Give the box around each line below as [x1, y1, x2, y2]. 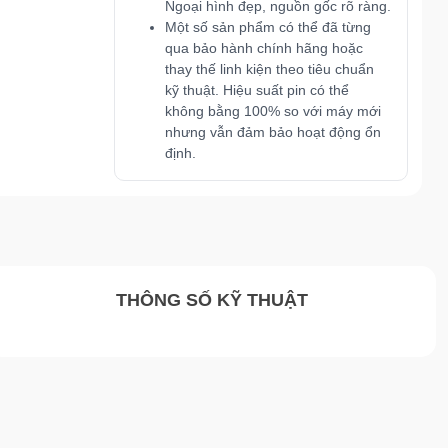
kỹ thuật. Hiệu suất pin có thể [164, 82, 349, 98]
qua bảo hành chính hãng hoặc [164, 40, 363, 56]
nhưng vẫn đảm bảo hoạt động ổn [164, 124, 381, 140]
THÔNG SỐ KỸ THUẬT [115, 289, 308, 310]
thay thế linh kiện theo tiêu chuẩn [164, 61, 374, 77]
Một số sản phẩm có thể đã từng [164, 19, 371, 35]
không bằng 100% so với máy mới [164, 103, 381, 119]
